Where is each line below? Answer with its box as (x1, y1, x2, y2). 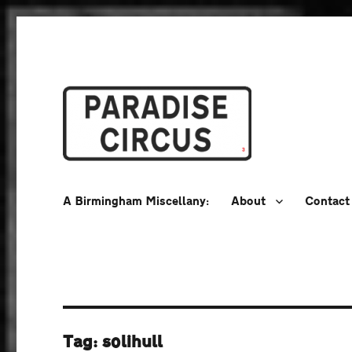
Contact (305, 195, 350, 207)
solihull (102, 333, 163, 350)
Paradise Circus (63, 177, 219, 198)
